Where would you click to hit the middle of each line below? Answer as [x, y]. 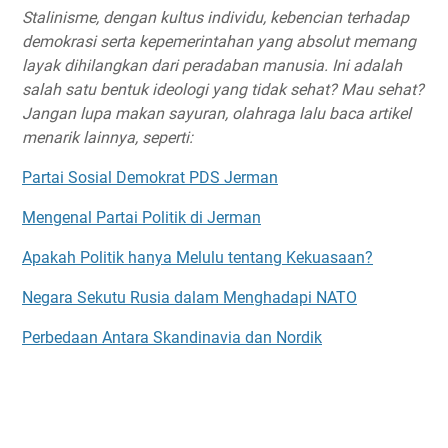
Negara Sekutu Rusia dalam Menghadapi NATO [189, 297]
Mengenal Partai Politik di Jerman [141, 217]
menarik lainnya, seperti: [109, 137]
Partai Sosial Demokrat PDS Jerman [150, 177]
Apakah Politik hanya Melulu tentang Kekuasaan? [197, 257]
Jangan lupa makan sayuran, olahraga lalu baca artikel [216, 113]
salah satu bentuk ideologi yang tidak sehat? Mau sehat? [223, 89]
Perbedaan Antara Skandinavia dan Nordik [172, 337]
